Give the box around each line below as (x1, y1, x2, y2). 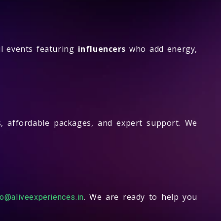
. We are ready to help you (83, 191, 198, 202)
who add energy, (126, 43, 197, 54)
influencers (77, 43, 126, 54)
